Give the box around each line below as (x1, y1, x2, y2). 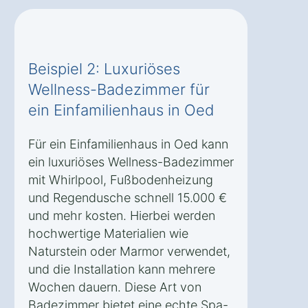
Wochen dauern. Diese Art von (28, 279, 201, 294)
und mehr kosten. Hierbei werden (28, 208, 215, 223)
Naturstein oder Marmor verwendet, (28, 243, 230, 258)
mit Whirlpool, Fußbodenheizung (28, 172, 213, 187)
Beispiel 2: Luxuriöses (28, 59, 180, 78)
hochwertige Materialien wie (28, 225, 188, 241)
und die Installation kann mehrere (28, 261, 215, 276)
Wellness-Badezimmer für (28, 80, 210, 98)
